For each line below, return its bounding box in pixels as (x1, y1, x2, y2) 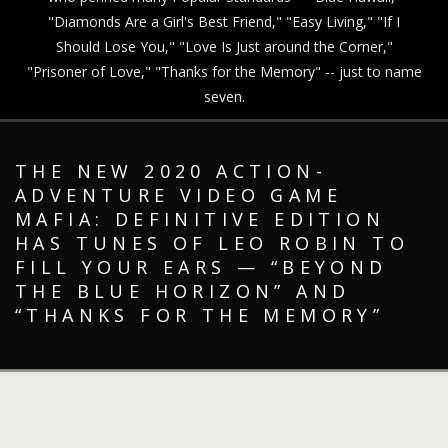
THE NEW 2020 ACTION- (15, 159, 327, 183)
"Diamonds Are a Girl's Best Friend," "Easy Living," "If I (48, 12, 400, 31)
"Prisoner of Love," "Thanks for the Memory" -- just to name (26, 62, 422, 81)
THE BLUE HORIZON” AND (15, 279, 351, 303)
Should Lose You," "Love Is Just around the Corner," (55, 37, 393, 56)
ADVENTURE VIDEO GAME (15, 183, 342, 207)
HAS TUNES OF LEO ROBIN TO (15, 231, 409, 255)
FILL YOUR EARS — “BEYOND (15, 255, 388, 279)
